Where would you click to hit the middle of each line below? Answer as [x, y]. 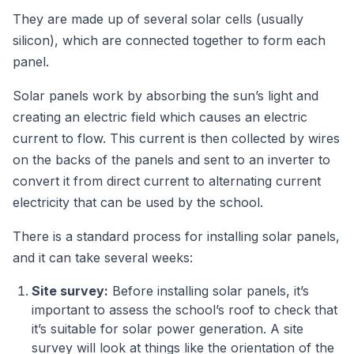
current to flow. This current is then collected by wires [176, 138]
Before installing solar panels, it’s [209, 291]
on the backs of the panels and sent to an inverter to [171, 160]
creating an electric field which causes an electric [160, 117]
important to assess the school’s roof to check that [185, 310]
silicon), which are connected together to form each [169, 40]
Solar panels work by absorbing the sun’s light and [166, 96]
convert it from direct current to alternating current [167, 181]
